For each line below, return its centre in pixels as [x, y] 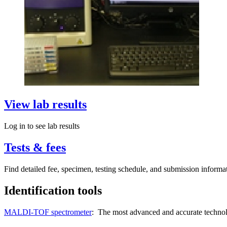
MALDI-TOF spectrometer [48, 212]
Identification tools [53, 190]
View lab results [45, 105]
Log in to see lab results [42, 126]
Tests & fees [35, 148]
